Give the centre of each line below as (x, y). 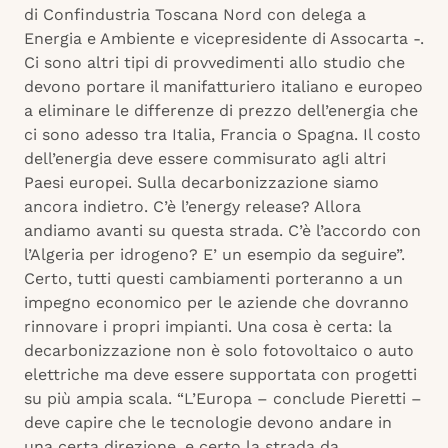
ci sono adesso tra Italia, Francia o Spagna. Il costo (222, 135)
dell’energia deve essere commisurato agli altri (205, 159)
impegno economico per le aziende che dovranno (216, 303)
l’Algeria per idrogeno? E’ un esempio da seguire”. (214, 255)
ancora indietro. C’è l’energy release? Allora (192, 207)
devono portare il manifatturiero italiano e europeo (223, 87)
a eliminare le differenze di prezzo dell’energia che (221, 111)
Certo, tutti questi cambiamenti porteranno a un (213, 279)
